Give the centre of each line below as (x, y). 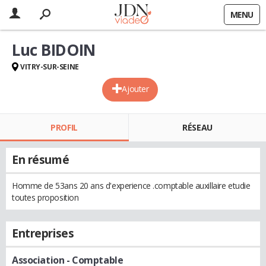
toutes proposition (45, 197)
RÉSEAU (197, 127)
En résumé (41, 160)
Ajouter (135, 89)
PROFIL (64, 127)
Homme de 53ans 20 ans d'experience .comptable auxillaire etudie (131, 186)
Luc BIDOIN (54, 50)
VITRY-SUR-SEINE (50, 67)
